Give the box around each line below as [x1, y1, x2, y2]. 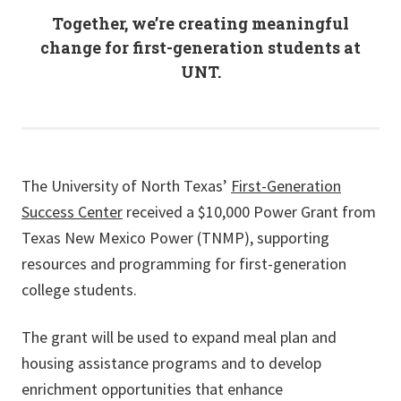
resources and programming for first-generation [21, 253, 346, 274]
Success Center [21, 201, 123, 222]
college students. [21, 279, 137, 300]
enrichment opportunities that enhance [21, 379, 283, 399]
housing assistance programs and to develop [21, 353, 321, 373]
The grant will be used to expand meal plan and [21, 327, 337, 347]
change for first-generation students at [40, 37, 361, 58]
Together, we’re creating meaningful [52, 13, 349, 34]
